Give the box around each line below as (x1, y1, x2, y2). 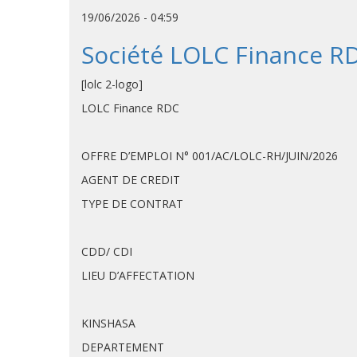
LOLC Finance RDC (81, 100, 179, 116)
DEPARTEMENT (81, 339, 164, 355)
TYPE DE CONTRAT (81, 196, 183, 211)
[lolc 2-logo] (81, 76, 143, 92)
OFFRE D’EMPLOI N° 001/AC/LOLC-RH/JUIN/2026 (81, 148, 338, 163)
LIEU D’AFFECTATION (81, 268, 194, 283)
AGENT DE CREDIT (81, 172, 180, 187)
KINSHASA (81, 316, 135, 331)
